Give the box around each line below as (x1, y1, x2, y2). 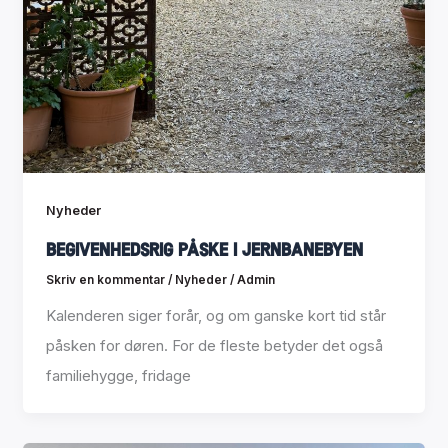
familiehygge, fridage (45, 365, 191, 385)
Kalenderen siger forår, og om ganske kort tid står (45, 305, 386, 325)
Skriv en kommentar (45, 272, 165, 287)
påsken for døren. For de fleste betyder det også (45, 335, 383, 355)
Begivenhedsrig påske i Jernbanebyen (45, 238, 363, 261)
